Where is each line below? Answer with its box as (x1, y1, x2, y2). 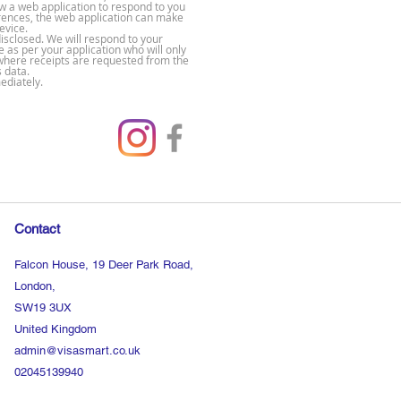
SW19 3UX (14, 301, 72, 314)
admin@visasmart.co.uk (14, 344, 141, 357)
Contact (14, 221, 60, 236)
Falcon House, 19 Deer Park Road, (14, 258, 193, 271)
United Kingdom (14, 322, 97, 336)
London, (14, 279, 55, 293)
